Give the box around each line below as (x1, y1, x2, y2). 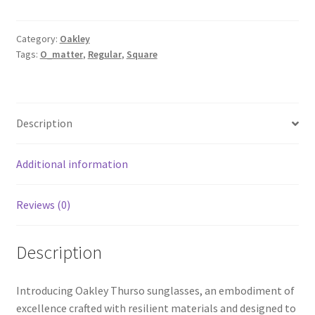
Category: (15, 32, 60, 46)
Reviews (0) (15, 198, 70, 212)
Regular (87, 48, 122, 61)
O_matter (39, 48, 83, 61)
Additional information (15, 157, 128, 172)
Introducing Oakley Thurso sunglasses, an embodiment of (15, 283, 295, 297)
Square (126, 48, 157, 61)
